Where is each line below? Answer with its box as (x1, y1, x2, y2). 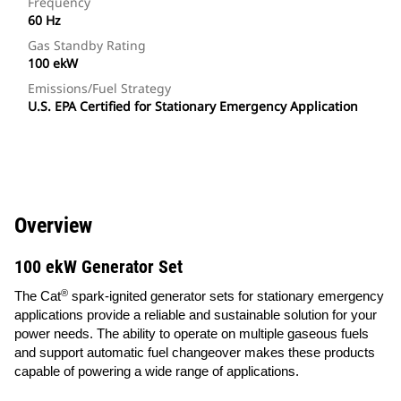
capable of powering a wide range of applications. (14, 364, 299, 380)
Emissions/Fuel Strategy (28, 80, 171, 98)
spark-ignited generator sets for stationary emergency (68, 289, 384, 304)
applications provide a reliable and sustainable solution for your (14, 308, 377, 323)
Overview (14, 213, 92, 239)
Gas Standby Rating (28, 37, 146, 55)
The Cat (14, 289, 61, 304)
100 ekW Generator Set (14, 256, 183, 278)
